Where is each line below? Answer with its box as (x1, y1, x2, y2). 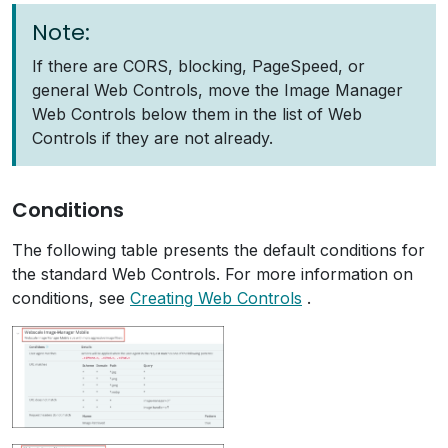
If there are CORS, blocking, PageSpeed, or (32, 56, 365, 77)
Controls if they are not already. (32, 128, 273, 149)
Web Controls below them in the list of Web (32, 104, 362, 125)
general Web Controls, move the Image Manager (32, 80, 403, 101)
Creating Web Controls (130, 288, 302, 309)
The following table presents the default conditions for (12, 240, 425, 261)
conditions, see (12, 288, 130, 309)
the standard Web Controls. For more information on (12, 264, 413, 285)
